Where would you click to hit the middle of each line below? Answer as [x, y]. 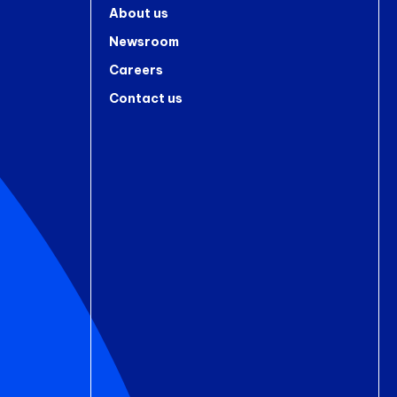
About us [138, 13]
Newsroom [144, 42]
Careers [136, 70]
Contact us [145, 98]
